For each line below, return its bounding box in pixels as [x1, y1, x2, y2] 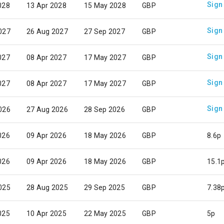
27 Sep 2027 [84, 27, 125, 35]
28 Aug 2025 [26, 183, 68, 191]
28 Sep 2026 [84, 105, 125, 113]
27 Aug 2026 [26, 105, 68, 113]
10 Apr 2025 [26, 209, 66, 217]
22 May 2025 [84, 209, 126, 217]
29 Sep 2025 [84, 183, 125, 191]
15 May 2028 [84, 1, 126, 9]
